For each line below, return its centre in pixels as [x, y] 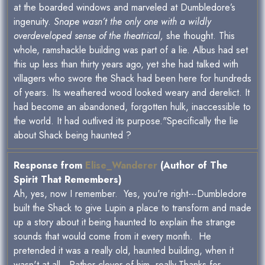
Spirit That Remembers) [68, 180]
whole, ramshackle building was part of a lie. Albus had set [131, 50]
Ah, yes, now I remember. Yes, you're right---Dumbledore [130, 194]
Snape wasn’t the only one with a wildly [132, 22]
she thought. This [199, 36]
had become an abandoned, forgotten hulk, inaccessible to [132, 107]
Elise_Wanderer [121, 165]
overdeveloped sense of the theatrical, [88, 36]
